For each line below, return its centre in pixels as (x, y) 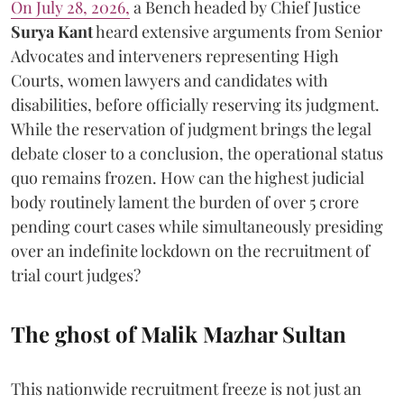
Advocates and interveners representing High (175, 55)
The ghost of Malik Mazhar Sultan (179, 333)
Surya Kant (52, 31)
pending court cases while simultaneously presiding (197, 226)
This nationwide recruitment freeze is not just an (186, 388)
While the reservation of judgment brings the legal (191, 129)
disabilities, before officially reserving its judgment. (195, 104)
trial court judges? (76, 275)
